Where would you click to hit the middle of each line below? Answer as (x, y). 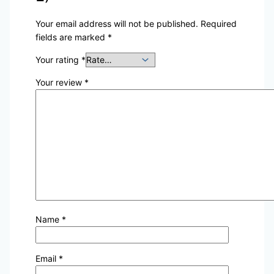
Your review (60, 83)
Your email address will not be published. (117, 24)
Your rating (58, 60)
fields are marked (71, 37)
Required (218, 24)
